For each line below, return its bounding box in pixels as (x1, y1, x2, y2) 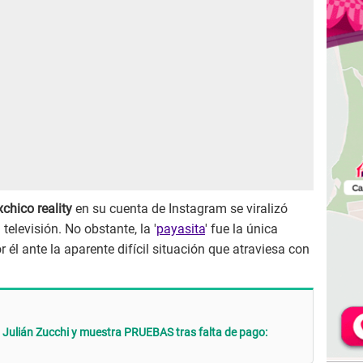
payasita (156, 221, 205, 237)
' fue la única (205, 221, 278, 237)
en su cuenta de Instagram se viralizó (72, 201, 288, 217)
